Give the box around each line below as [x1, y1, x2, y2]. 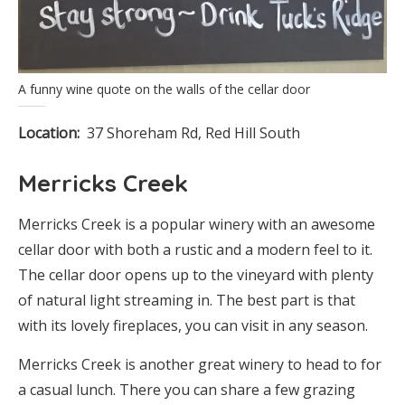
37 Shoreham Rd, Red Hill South [87, 123, 300, 143]
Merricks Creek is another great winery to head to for [18, 354, 381, 374]
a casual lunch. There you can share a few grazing [18, 380, 355, 400]
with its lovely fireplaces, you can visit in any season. [18, 316, 368, 335]
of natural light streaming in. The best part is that [18, 290, 355, 310]
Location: [18, 123, 80, 143]
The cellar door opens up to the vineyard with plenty [18, 265, 373, 285]
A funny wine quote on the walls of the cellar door [18, 80, 314, 98]
